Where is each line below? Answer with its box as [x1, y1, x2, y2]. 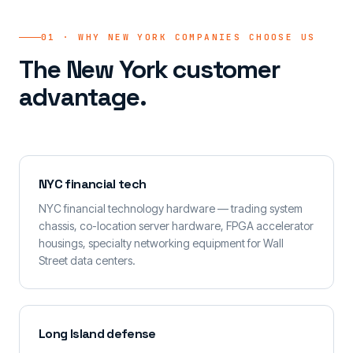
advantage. [19, 81, 147, 113]
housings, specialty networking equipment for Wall [39, 236, 284, 250]
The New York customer [19, 54, 280, 85]
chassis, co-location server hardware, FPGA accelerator [39, 219, 314, 232]
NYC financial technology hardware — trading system [39, 202, 303, 215]
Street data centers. [39, 254, 136, 267]
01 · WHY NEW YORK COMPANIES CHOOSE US [41, 32, 316, 43]
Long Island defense [39, 325, 156, 342]
